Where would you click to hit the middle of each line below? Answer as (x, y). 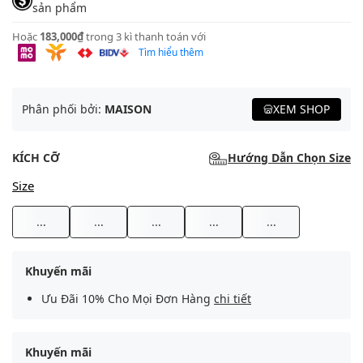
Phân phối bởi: (63, 109)
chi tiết (233, 299)
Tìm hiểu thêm (171, 53)
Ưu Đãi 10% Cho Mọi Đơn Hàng (128, 299)
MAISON (128, 109)
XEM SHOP (301, 109)
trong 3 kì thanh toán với (146, 37)
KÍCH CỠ (36, 158)
